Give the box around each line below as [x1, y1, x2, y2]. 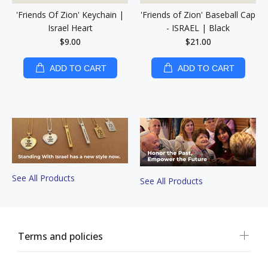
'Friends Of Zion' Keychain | [16, 9, 124, 20]
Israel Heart [47, 22, 93, 33]
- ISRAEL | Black [166, 22, 230, 33]
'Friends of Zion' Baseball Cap [141, 9, 255, 20]
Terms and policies [18, 230, 103, 243]
